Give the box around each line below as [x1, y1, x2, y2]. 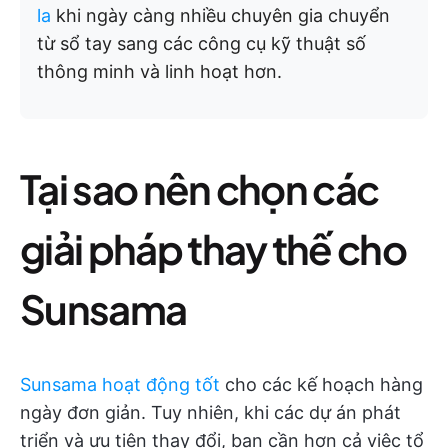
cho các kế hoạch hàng [220, 374, 423, 395]
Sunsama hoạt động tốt [20, 374, 220, 395]
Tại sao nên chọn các [20, 163, 379, 214]
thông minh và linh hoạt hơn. [37, 61, 282, 82]
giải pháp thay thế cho [20, 223, 407, 274]
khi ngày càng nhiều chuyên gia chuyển [51, 5, 390, 26]
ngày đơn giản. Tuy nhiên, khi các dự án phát [20, 402, 401, 423]
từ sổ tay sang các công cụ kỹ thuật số [37, 33, 366, 54]
